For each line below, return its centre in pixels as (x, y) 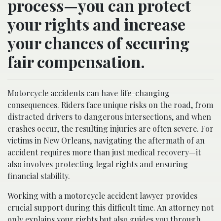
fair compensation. (76, 61)
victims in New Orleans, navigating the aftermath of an (106, 140)
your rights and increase (96, 24)
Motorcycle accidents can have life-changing (89, 93)
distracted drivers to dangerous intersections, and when (109, 116)
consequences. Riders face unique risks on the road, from (110, 105)
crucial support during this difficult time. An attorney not (110, 207)
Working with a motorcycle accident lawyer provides (102, 195)
